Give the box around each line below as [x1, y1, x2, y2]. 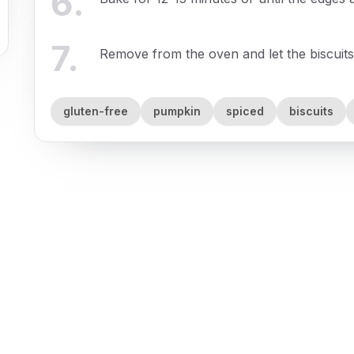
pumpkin [153, 104, 201, 119]
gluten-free [62, 104, 128, 119]
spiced [225, 104, 264, 119]
